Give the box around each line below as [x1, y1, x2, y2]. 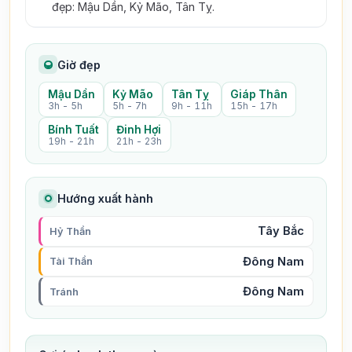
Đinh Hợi [116, 123, 162, 136]
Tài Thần [49, 255, 93, 268]
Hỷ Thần [49, 225, 91, 237]
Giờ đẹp [57, 57, 101, 71]
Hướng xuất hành [57, 192, 154, 206]
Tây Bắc [258, 224, 305, 239]
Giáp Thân [229, 87, 288, 101]
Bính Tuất [47, 123, 99, 136]
